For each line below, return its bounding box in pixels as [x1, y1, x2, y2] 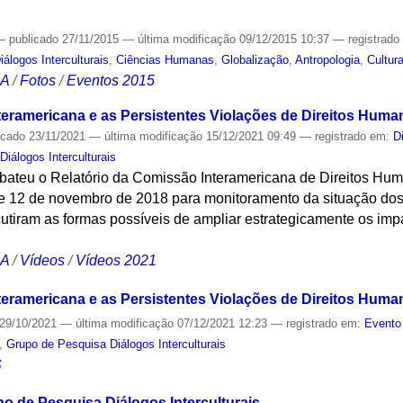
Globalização [221, 53, 290, 67]
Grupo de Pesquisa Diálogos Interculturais [6, 336, 227, 351]
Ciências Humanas [116, 53, 215, 67]
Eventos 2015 [67, 73, 156, 89]
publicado [9, 32, 59, 47]
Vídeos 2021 [76, 252, 157, 268]
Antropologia [295, 53, 361, 67]
